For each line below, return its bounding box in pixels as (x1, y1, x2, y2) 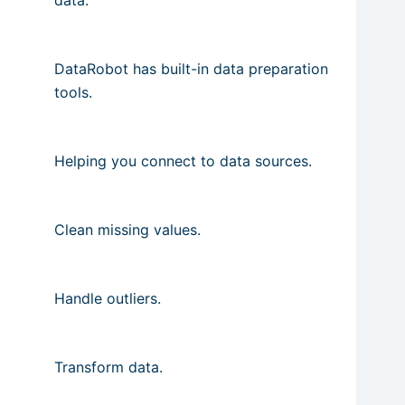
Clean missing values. (54, 220, 201, 239)
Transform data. (54, 357, 163, 376)
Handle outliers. (54, 288, 161, 307)
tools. (54, 82, 92, 101)
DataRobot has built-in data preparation (54, 59, 328, 78)
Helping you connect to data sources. (54, 151, 312, 170)
